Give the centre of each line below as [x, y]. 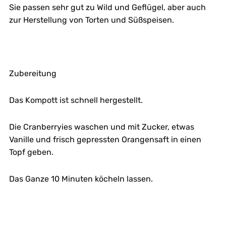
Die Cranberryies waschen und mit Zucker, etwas [101, 127]
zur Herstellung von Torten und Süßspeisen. [91, 20]
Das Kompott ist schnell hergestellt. [76, 100]
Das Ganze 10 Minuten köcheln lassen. [81, 179]
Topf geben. [31, 152]
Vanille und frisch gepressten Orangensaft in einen [105, 139]
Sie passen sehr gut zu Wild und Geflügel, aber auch [107, 7]
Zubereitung [33, 73]
